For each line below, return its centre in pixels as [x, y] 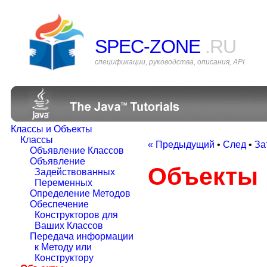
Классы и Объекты [52, 129]
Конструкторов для [76, 215]
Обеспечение [59, 204]
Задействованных [75, 172]
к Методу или [63, 247]
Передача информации [82, 236]
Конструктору [64, 258]
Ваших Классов [69, 226]
